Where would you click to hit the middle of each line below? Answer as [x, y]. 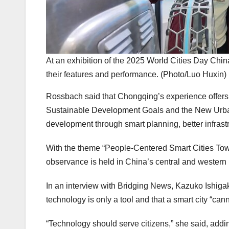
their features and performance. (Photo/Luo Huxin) [136, 75]
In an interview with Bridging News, [111, 186]
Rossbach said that [82, 97]
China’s [139, 162]
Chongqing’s [141, 97]
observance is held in [86, 162]
